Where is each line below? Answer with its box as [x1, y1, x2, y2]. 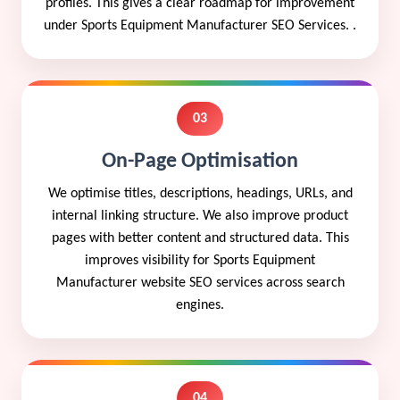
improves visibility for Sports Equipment [85, 253, 315, 268]
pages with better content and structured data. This [51, 230, 349, 246]
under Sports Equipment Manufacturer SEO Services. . [44, 18, 356, 33]
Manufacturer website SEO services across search [55, 275, 345, 290]
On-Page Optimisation [102, 150, 298, 172]
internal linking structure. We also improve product [52, 208, 348, 223]
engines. [176, 297, 224, 312]
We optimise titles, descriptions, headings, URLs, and [47, 186, 353, 201]
